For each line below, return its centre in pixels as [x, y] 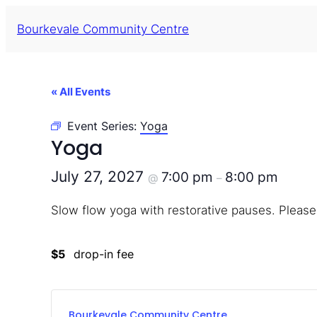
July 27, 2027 [99, 177]
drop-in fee [104, 254]
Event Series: [104, 126]
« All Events [81, 92]
